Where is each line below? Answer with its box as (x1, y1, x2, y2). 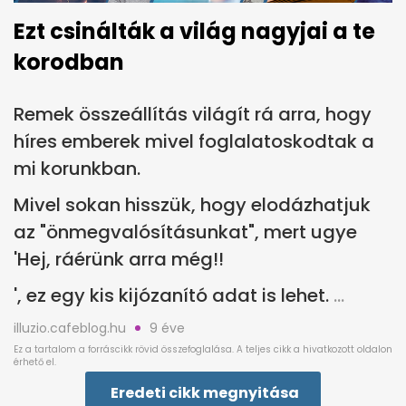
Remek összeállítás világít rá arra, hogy (14, 101, 372, 127)
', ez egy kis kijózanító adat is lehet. (14, 282, 329, 308)
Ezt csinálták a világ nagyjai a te (14, 15, 375, 46)
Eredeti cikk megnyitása (111, 382, 299, 403)
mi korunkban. (14, 155, 140, 181)
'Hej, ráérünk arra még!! (14, 246, 224, 272)
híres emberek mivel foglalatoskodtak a (14, 128, 374, 154)
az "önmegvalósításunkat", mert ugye (14, 218, 357, 245)
